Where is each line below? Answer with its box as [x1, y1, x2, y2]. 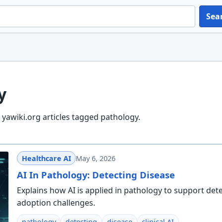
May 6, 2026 [76, 153, 116, 163]
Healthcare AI [21, 153, 71, 163]
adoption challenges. [16, 197, 95, 208]
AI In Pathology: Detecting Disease [16, 168, 175, 181]
